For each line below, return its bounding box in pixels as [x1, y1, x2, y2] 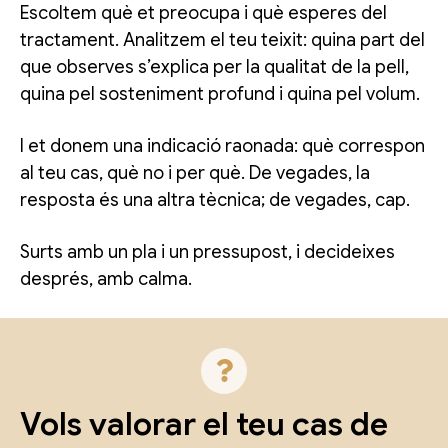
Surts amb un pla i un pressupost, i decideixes [20, 240, 395, 263]
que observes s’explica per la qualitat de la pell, [20, 55, 409, 78]
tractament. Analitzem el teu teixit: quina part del [20, 28, 425, 51]
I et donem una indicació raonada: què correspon [20, 134, 425, 157]
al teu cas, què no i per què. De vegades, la [20, 161, 370, 184]
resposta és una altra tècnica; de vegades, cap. [20, 188, 410, 211]
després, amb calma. [20, 267, 192, 290]
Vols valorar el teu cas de [20, 403, 388, 444]
